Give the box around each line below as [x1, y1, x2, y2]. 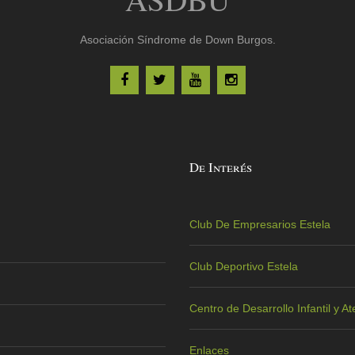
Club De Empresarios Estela [189, 218, 330, 231]
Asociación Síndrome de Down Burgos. [79, 33, 276, 47]
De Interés [189, 158, 252, 177]
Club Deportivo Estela [189, 260, 298, 273]
